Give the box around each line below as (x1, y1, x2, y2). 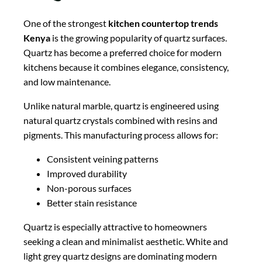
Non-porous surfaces (47, 182, 132, 194)
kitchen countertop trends (108, 17, 218, 29)
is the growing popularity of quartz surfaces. (50, 32, 227, 43)
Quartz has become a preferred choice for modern (23, 46, 222, 58)
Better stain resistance (47, 196, 137, 208)
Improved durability (47, 167, 127, 179)
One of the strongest (23, 17, 108, 29)
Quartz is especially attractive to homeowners (23, 220, 207, 232)
